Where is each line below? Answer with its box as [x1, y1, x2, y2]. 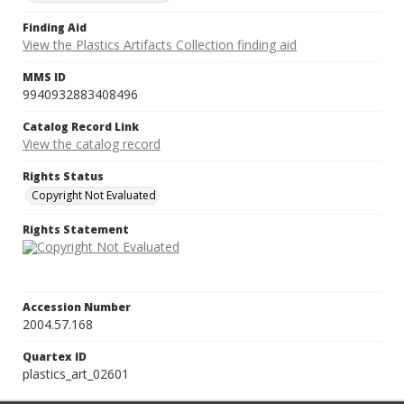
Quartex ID [23, 349, 87, 365]
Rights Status [23, 169, 104, 185]
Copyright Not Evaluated [32, 188, 156, 204]
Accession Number [23, 299, 131, 316]
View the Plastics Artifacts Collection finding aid [23, 36, 297, 54]
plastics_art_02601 [23, 365, 129, 383]
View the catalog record [23, 135, 161, 153]
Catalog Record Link [23, 119, 139, 135]
